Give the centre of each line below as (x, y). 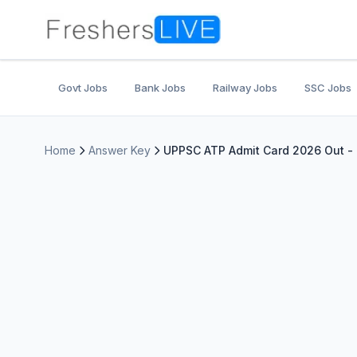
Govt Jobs (83, 88)
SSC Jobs (328, 88)
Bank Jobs (160, 88)
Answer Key (120, 150)
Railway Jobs (245, 88)
